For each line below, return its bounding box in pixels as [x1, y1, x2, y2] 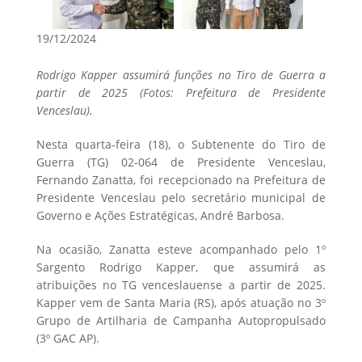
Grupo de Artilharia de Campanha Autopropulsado [36, 312, 326, 328]
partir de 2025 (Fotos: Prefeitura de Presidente [36, 84, 326, 100]
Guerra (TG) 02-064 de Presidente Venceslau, [36, 154, 326, 170]
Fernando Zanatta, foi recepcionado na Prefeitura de [36, 171, 326, 187]
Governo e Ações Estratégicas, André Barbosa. [36, 207, 284, 223]
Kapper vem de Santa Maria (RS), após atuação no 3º [36, 294, 326, 310]
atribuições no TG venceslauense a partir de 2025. [36, 276, 326, 293]
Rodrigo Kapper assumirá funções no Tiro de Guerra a [36, 66, 326, 82]
